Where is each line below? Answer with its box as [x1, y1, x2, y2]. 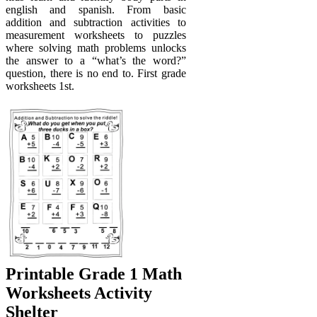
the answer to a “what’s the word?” [6, 54, 186, 67]
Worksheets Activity [6, 284, 152, 303]
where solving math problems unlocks [6, 41, 186, 54]
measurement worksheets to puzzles [6, 28, 186, 41]
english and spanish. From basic [6, 3, 186, 16]
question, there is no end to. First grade [6, 67, 186, 79]
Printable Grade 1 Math [6, 265, 182, 284]
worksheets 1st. [6, 79, 74, 92]
